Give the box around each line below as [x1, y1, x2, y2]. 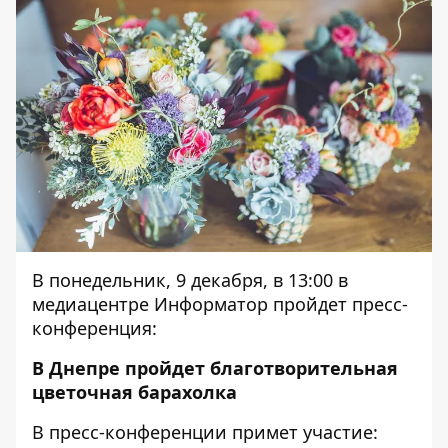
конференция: [32, 316, 157, 341]
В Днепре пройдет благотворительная [32, 356, 398, 381]
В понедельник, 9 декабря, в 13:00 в [32, 268, 348, 293]
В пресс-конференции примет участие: [32, 420, 378, 445]
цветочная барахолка [32, 380, 237, 405]
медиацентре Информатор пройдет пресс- [32, 292, 408, 317]
